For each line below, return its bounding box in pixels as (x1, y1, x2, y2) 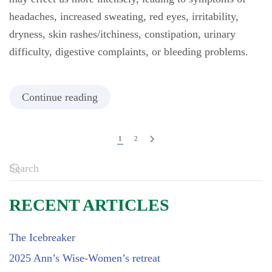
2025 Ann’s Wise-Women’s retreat (9, 252, 160, 264)
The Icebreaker (9, 231, 75, 243)
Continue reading (22, 91, 98, 103)
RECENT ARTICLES (9, 195, 169, 214)
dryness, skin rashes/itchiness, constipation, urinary (9, 28, 236, 40)
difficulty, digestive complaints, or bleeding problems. (9, 46, 248, 58)
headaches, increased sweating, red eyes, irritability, (9, 10, 239, 22)
